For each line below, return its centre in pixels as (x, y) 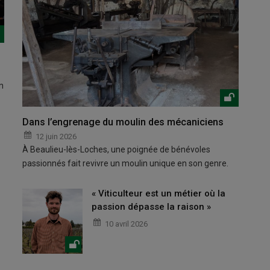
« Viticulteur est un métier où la (159, 194)
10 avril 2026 (127, 224)
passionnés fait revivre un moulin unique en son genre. (126, 164)
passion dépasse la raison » (152, 207)
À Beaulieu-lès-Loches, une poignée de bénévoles (117, 150)
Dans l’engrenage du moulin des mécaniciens (123, 122)
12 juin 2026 (56, 137)
